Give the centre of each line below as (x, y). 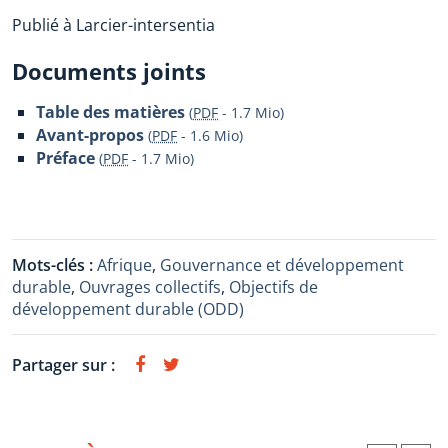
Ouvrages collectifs (150, 287)
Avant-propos (90, 135)
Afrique (124, 265)
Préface (65, 158)
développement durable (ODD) (128, 309)
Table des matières (110, 112)
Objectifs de (273, 287)
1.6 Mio (214, 135)
